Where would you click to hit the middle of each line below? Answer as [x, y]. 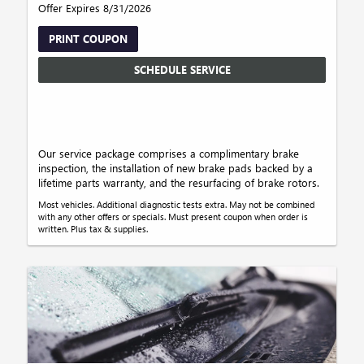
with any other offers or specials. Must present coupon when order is [173, 217]
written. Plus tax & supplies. [93, 229]
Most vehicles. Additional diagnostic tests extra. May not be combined [177, 205]
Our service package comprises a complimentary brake [169, 154]
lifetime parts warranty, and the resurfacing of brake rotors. [179, 183]
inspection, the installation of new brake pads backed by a [176, 168]
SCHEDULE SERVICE [182, 70]
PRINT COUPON [89, 38]
